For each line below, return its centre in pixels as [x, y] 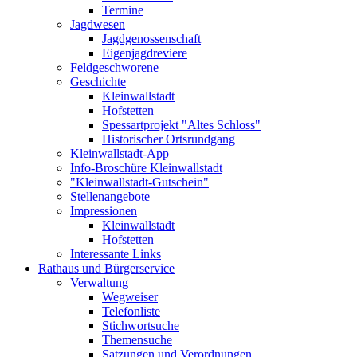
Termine [123, 10]
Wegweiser [130, 297]
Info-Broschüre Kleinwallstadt [146, 168]
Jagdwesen [98, 24]
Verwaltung [99, 282]
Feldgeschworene [114, 67]
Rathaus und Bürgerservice [106, 268]
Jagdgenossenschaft [151, 39]
